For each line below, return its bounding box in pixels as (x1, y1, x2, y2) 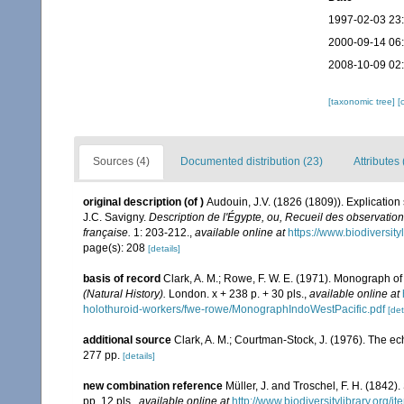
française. (83, 226, 131, 239)
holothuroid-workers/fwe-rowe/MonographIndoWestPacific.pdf (83, 303, 385, 316)
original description (83, 196, 181, 208)
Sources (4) (93, 155, 150, 168)
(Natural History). (83, 288, 166, 300)
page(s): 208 (83, 242, 148, 254)
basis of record (83, 272, 161, 285)
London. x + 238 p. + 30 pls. (166, 288, 304, 300)
